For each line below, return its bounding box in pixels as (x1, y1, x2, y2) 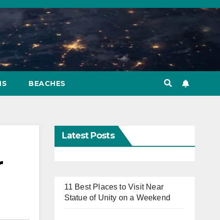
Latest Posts (61, 130, 114, 141)
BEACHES (28, 79, 66, 88)
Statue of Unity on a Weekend (64, 193, 171, 202)
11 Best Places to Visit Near (64, 183, 164, 191)
